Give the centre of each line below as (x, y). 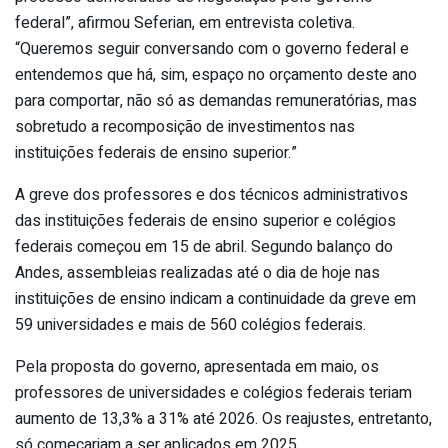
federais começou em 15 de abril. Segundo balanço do (204, 246)
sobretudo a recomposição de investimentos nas (185, 126)
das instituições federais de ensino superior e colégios (205, 220)
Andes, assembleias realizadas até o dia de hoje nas (197, 272)
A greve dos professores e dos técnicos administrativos (211, 194)
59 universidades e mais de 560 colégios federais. (190, 324)
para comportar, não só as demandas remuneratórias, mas (216, 100)
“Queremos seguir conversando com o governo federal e (212, 48)
